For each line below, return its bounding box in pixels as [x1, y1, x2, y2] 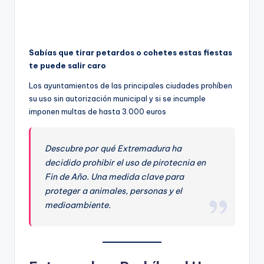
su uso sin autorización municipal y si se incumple [29, 94, 206, 104]
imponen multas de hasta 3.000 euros [29, 107, 166, 117]
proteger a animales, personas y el [45, 186, 183, 197]
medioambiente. [45, 200, 111, 211]
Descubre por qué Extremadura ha [45, 143, 182, 154]
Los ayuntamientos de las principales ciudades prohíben [29, 81, 232, 91]
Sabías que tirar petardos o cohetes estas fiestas [29, 48, 232, 58]
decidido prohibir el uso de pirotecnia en [45, 157, 206, 169]
